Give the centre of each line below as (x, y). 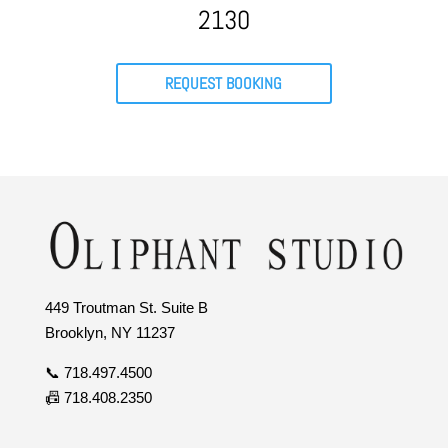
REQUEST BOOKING (224, 83)
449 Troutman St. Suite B (126, 307)
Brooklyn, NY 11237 (109, 332)
